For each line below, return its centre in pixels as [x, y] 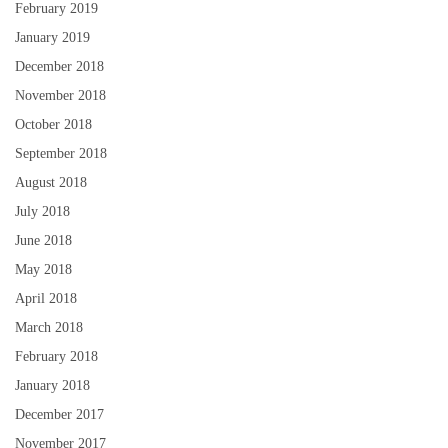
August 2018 [51, 182]
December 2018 [59, 66]
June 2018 [43, 240]
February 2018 [56, 356]
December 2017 [59, 414]
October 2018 [53, 124]
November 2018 [60, 95]
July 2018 [42, 211]
